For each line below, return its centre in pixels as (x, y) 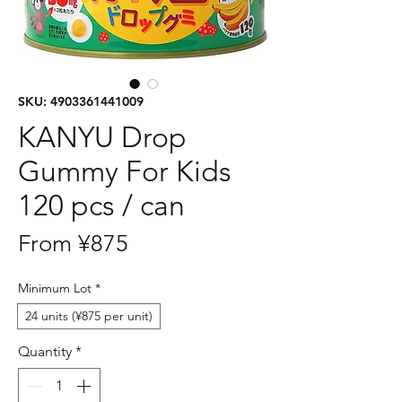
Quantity (45, 351)
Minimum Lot (55, 288)
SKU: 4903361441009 (81, 101)
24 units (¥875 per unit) (89, 315)
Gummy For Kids (125, 171)
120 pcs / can (101, 205)
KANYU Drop (102, 137)
